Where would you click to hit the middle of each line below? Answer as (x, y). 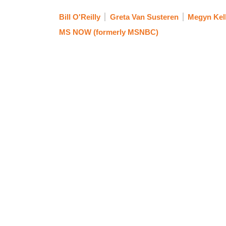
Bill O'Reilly (80, 17)
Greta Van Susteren (144, 17)
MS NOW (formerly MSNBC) (109, 32)
